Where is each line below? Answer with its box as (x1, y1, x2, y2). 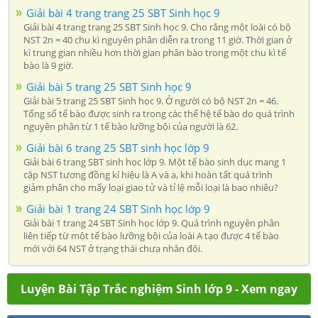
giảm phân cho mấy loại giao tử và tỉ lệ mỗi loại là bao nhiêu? (23, 180, 278, 194)
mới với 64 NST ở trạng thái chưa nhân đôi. (23, 241, 202, 255)
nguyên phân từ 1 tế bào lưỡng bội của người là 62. (23, 119, 238, 133)
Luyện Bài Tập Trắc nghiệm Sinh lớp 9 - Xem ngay (21, 280, 297, 297)
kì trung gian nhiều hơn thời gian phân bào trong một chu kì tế (23, 45, 286, 59)
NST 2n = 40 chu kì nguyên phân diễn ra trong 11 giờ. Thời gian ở (23, 33, 292, 46)
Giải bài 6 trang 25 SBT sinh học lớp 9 (26, 140, 209, 155)
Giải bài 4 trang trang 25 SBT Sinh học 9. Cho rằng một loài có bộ (23, 20, 291, 33)
